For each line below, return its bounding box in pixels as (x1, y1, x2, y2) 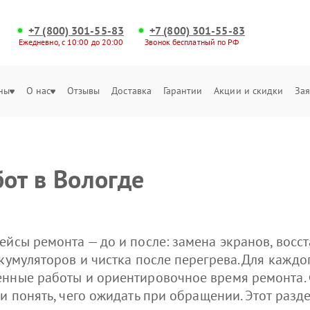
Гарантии (163, 84, 203, 97)
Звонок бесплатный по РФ (145, 37, 239, 47)
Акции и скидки (214, 84, 284, 97)
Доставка (111, 84, 152, 97)
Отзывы (66, 84, 100, 97)
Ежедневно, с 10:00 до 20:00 (18, 37, 124, 47)
